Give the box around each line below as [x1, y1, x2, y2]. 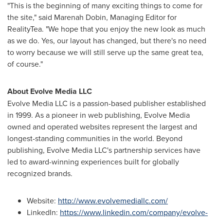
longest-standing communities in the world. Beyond [7, 133, 182, 144]
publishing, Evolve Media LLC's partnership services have [7, 145, 200, 155]
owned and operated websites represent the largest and [7, 121, 197, 132]
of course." [7, 58, 43, 69]
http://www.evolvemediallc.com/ [58, 195, 168, 206]
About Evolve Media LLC [7, 86, 92, 97]
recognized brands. [7, 168, 73, 179]
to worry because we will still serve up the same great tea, [7, 47, 203, 57]
